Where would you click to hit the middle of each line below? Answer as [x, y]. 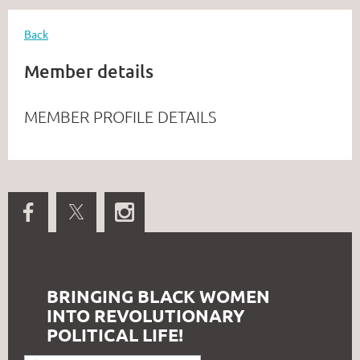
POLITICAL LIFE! [115, 335]
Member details [89, 72]
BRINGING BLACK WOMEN [158, 297]
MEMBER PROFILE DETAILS [120, 117]
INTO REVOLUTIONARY [146, 316]
